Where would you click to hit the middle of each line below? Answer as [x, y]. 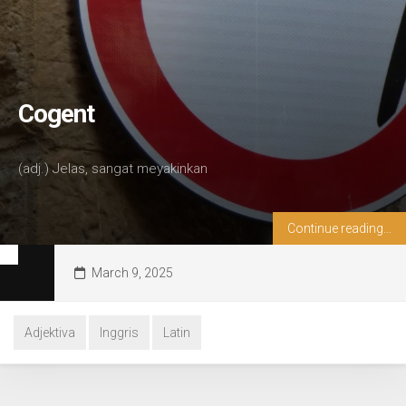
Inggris [119, 333]
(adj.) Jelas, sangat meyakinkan [113, 169]
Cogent [56, 114]
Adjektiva [50, 333]
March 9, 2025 [132, 273]
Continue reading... [339, 228]
